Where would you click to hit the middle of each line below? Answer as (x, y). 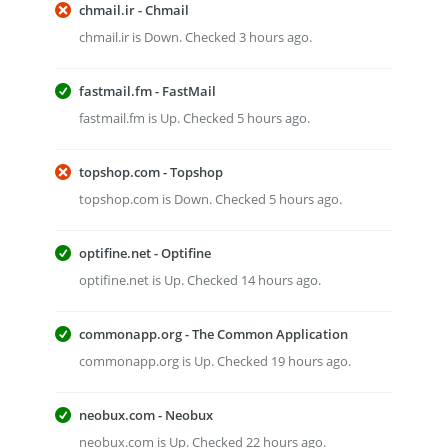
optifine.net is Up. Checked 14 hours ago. (200, 280)
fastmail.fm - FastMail (147, 91)
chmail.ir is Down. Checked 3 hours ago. (195, 37)
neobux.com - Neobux (146, 415)
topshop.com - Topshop (151, 172)
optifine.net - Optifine (145, 253)
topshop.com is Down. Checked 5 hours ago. (210, 199)
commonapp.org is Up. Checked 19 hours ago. (215, 361)
